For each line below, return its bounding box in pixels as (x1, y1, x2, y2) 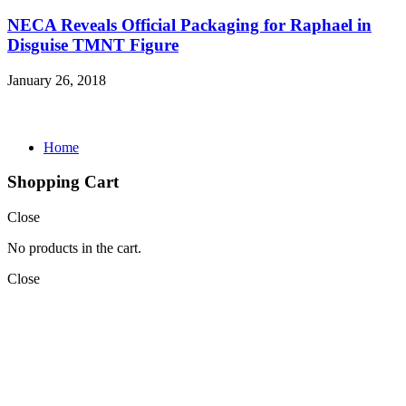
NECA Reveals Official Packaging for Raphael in (7, 14, 372, 34)
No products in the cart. (7, 240, 141, 256)
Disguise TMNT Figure (7, 34, 179, 54)
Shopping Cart (7, 172, 119, 192)
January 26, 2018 (7, 72, 106, 88)
